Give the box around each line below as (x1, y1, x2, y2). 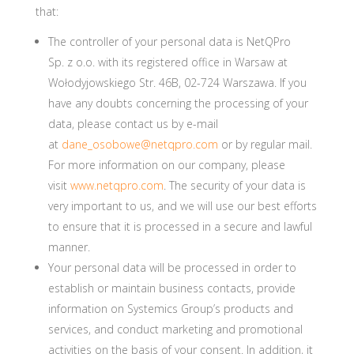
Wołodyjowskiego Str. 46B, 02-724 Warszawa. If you (47, 75, 307, 90)
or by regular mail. (217, 137, 312, 152)
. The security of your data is (163, 178, 306, 193)
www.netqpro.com (70, 178, 164, 193)
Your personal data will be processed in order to (47, 260, 296, 275)
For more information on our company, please (47, 157, 285, 172)
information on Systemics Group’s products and (47, 301, 293, 316)
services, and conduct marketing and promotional (47, 322, 303, 337)
